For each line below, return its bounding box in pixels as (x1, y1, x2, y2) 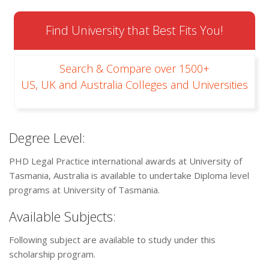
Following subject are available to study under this (9, 234, 216, 246)
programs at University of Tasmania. (9, 184, 160, 196)
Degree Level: (9, 128, 85, 147)
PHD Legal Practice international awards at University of (9, 155, 242, 168)
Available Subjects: (9, 207, 116, 226)
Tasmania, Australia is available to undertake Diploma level (9, 169, 249, 182)
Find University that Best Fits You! (46, 22, 223, 39)
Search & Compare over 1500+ (59, 61, 210, 76)
